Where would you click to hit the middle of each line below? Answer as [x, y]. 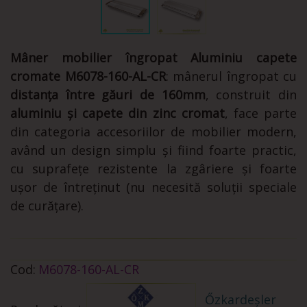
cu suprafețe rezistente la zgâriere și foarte [153, 169]
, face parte [261, 113]
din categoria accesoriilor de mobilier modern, [153, 132]
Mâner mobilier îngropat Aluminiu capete [153, 58]
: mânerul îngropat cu [231, 76]
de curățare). [47, 206]
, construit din [251, 95]
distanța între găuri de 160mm [108, 95]
